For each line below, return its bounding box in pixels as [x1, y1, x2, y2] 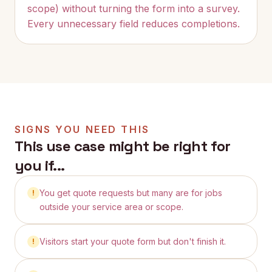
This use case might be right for [15, 137, 231, 155]
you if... [15, 156, 65, 175]
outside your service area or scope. [39, 202, 183, 212]
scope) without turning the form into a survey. [27, 2, 240, 15]
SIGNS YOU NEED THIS [15, 123, 150, 135]
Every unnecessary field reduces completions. [27, 18, 240, 30]
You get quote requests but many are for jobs [39, 188, 222, 198]
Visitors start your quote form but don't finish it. [39, 236, 226, 246]
